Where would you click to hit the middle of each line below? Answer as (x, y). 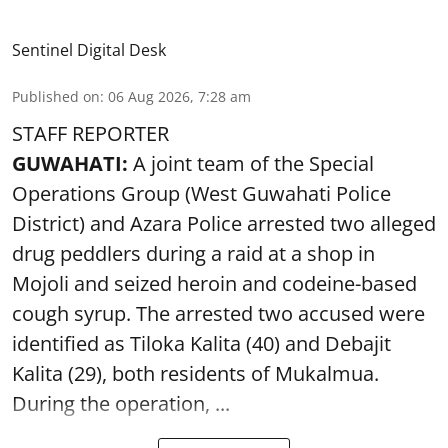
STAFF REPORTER (90, 133)
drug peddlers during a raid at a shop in (193, 253)
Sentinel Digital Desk (89, 49)
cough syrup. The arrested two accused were (218, 313)
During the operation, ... (121, 403)
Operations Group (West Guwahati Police (201, 193)
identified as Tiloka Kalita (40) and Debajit (201, 343)
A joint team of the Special (253, 163)
